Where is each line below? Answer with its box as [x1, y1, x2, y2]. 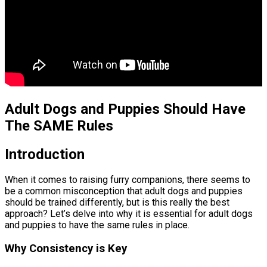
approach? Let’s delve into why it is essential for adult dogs [5, 208, 253, 220]
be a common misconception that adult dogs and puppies [5, 185, 243, 197]
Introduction [5, 145, 85, 163]
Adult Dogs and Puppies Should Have [5, 100, 246, 117]
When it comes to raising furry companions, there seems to [5, 174, 250, 186]
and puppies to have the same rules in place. [5, 219, 190, 231]
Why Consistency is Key [5, 242, 127, 256]
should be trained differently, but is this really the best [5, 197, 229, 209]
